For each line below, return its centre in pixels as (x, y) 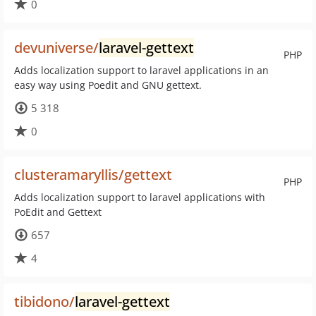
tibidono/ (44, 302)
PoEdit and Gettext (58, 212)
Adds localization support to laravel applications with (140, 197)
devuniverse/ (56, 48)
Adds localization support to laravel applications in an (141, 70)
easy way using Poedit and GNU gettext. (108, 85)
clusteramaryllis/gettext (93, 175)
